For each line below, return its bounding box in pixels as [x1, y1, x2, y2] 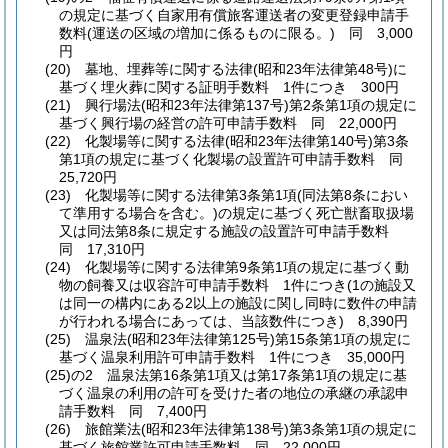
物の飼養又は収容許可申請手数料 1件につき [59, 276, 347, 293]
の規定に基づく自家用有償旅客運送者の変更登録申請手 [59, 6, 409, 23]
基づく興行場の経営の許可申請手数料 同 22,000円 [59, 114, 397, 131]
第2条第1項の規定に [289, 96, 417, 113]
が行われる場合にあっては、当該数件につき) [59, 312, 344, 329]
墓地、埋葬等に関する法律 [85, 60, 253, 77]
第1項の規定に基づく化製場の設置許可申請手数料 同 [59, 150, 417, 167]
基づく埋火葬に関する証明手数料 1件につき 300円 [59, 78, 399, 95]
